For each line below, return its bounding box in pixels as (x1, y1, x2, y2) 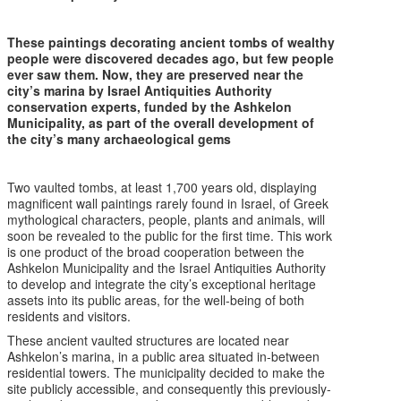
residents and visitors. (7, 306, 132, 325)
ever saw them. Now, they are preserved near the (7, 64, 304, 83)
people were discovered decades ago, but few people (7, 48, 335, 67)
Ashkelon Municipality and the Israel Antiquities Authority (7, 258, 327, 277)
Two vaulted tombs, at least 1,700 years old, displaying (7, 177, 318, 196)
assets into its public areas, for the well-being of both (7, 290, 305, 309)
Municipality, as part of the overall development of (7, 113, 315, 132)
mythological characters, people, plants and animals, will (7, 209, 326, 228)
